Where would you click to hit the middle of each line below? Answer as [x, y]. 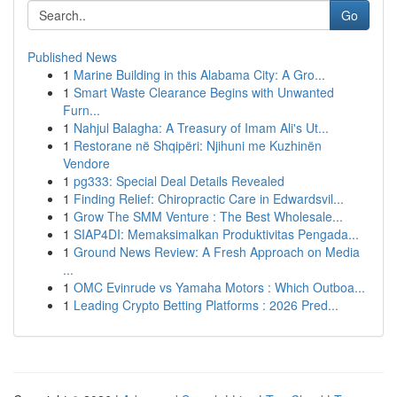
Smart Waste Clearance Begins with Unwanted [204, 92]
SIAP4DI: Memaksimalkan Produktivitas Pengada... [216, 234]
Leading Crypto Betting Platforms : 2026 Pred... [206, 305]
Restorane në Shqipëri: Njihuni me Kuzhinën [198, 145]
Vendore [86, 163]
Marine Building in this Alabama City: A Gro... [199, 74]
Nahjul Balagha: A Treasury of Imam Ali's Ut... [201, 128]
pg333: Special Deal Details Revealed [179, 181]
